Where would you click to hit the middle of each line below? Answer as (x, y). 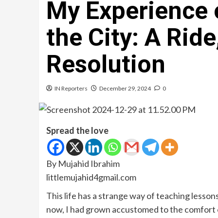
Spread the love (77, 130)
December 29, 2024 (125, 89)
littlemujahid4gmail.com (91, 177)
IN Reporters (71, 89)
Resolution (106, 64)
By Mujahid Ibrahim (83, 163)
